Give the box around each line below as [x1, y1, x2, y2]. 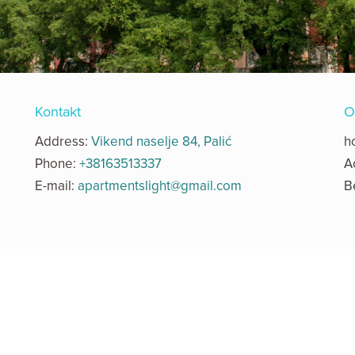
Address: [35, 133, 91, 150]
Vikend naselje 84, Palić [91, 133, 231, 150]
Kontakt [35, 103, 81, 120]
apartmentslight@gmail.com [78, 177, 242, 194]
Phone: [35, 155, 79, 172]
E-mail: [35, 177, 78, 194]
